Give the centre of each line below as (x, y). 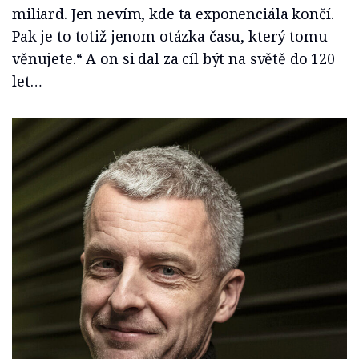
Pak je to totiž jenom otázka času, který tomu (170, 36)
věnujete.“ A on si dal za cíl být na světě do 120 (173, 59)
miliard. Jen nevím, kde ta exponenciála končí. (173, 14)
